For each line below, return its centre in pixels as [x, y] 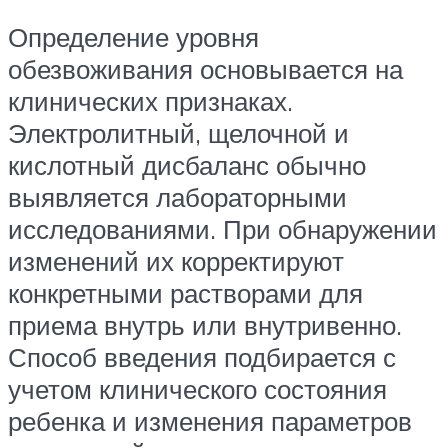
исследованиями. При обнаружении [222, 229]
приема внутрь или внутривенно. [205, 325]
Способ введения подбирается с [202, 357]
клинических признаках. [150, 101]
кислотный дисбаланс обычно [187, 165]
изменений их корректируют [176, 261]
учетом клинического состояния [197, 389]
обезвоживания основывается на [205, 69]
